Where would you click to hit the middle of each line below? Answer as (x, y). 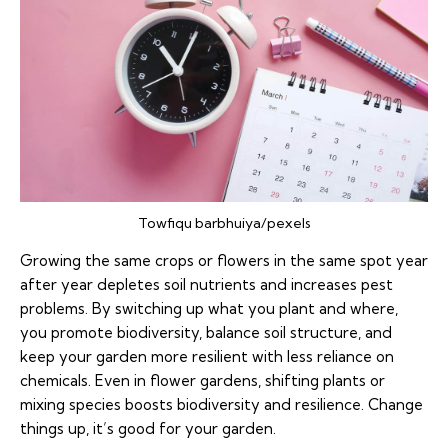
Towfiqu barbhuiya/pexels (224, 222)
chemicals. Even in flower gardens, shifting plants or (202, 380)
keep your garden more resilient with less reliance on (207, 356)
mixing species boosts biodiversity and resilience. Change (221, 404)
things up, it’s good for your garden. (148, 428)
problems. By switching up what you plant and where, (209, 308)
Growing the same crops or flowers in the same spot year (224, 260)
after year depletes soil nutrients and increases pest (206, 284)
